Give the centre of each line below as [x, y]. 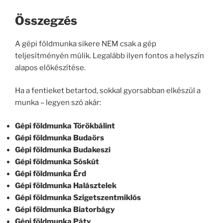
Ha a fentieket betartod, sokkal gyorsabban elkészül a [108, 91]
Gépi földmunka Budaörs [59, 138]
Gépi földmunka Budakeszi [63, 150]
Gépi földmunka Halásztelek [66, 185]
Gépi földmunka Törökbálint [65, 126]
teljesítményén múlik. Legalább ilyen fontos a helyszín [110, 56]
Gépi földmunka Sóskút [57, 162]
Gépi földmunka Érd [51, 173]
